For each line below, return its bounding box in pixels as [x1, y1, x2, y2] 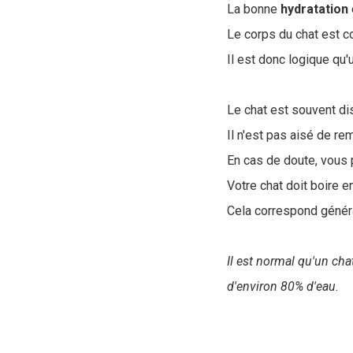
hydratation [281, 2, 348, 17]
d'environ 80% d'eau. [227, 279, 342, 294]
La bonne [227, 2, 281, 17]
